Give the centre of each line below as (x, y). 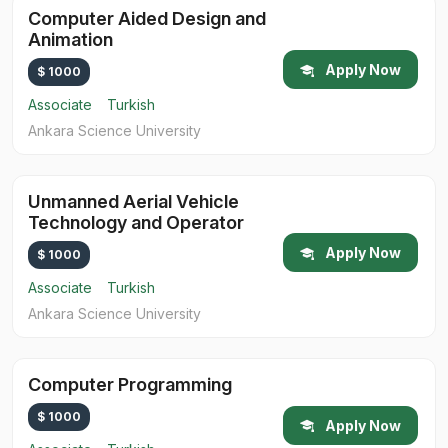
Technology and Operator (136, 223)
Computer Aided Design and (147, 19)
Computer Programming (130, 385)
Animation (70, 40)
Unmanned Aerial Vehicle (133, 202)
